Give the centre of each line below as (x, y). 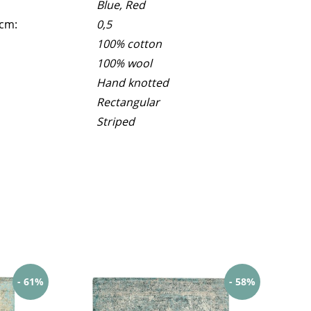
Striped (116, 121)
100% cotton (129, 43)
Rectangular (128, 102)
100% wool (125, 63)
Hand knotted (133, 82)
